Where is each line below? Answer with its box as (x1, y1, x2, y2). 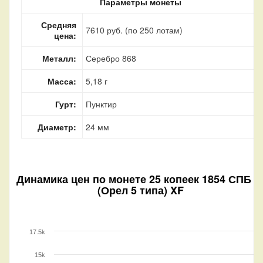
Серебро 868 (86, 52, 136, 64)
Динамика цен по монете (16, 171, 149, 187)
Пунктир (86, 97, 117, 110)
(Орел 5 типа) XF (97, 182, 184, 198)
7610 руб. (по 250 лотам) (86, 23, 183, 36)
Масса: (48, 75, 76, 87)
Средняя (41, 18, 76, 31)
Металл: (42, 52, 76, 64)
